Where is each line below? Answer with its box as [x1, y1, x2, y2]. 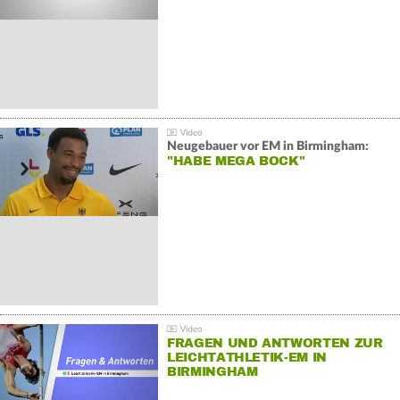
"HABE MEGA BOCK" [166, 154, 305, 170]
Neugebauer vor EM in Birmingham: [166, 140, 369, 154]
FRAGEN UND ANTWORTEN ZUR [166, 336, 383, 352]
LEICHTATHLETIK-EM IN [166, 350, 327, 366]
